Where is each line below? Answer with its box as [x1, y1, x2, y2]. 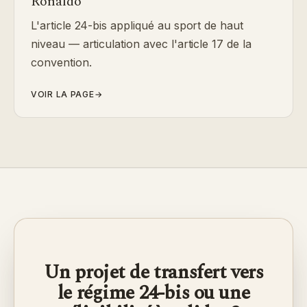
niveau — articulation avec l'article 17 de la [31, 37, 251, 51]
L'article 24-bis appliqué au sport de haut [31, 19, 243, 32]
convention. [31, 56, 92, 69]
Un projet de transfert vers [43, 258, 264, 287]
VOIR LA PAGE [31, 89, 95, 99]
